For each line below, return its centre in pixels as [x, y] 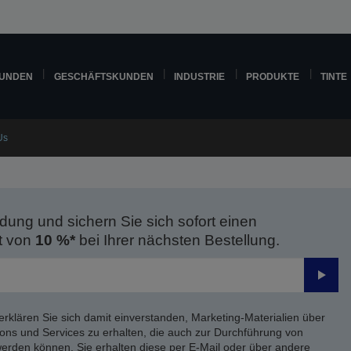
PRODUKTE [273, 76]
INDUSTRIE [200, 76]
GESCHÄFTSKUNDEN [103, 76]
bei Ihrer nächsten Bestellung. [177, 240]
